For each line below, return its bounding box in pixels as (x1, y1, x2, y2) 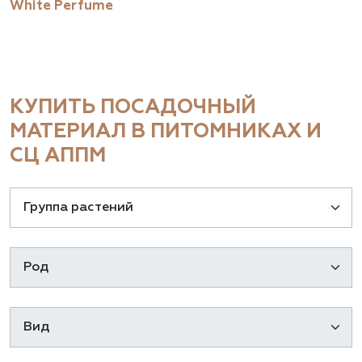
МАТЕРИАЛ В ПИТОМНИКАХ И (10, 121, 322, 143)
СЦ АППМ (10, 145, 106, 167)
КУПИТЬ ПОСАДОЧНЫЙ (10, 97, 256, 119)
